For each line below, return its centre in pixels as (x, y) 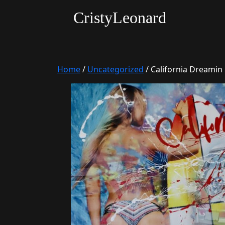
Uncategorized (116, 69)
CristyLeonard (120, 18)
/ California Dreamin (183, 69)
